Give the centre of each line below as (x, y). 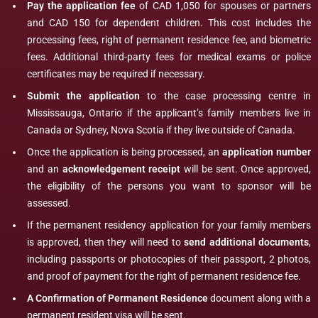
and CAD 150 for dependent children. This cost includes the (169, 22)
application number (267, 152)
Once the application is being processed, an (125, 152)
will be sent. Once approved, (246, 169)
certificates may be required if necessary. (116, 73)
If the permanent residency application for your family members (169, 225)
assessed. (49, 203)
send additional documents (247, 242)
